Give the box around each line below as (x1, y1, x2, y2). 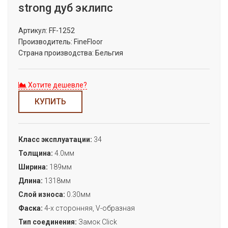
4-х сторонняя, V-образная (44, 204, 135, 212)
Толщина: (18, 149, 53, 157)
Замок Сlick (78, 218, 117, 226)
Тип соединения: (18, 218, 77, 226)
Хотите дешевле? (26, 81, 87, 89)
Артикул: (18, 26, 47, 35)
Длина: (18, 177, 43, 185)
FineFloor (74, 38, 103, 46)
